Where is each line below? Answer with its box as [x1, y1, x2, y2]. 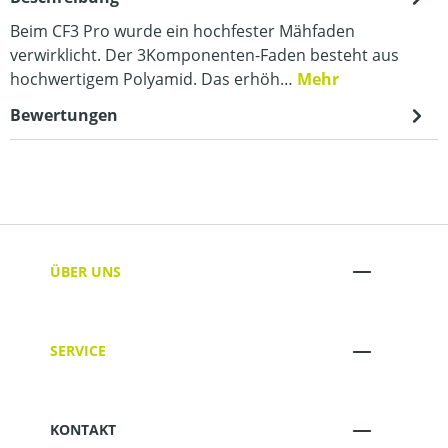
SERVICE [50, 341, 106, 361]
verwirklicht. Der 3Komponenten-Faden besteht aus [10, 44, 399, 66]
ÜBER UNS [50, 261, 121, 281]
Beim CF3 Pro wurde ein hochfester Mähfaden [10, 20, 355, 42]
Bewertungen [10, 104, 118, 126]
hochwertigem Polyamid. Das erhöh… [10, 68, 297, 90]
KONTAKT [50, 420, 116, 440]
